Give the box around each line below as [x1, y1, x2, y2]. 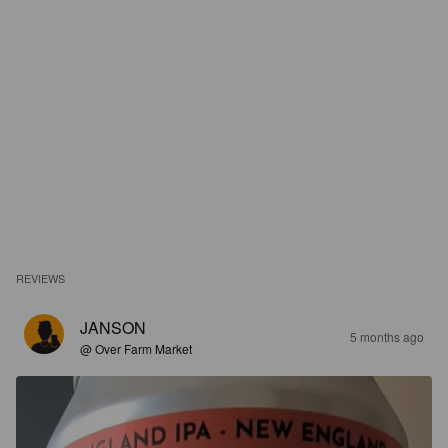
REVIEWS [16, 270, 66, 286]
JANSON [80, 316, 146, 339]
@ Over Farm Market [80, 340, 192, 357]
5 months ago [350, 328, 424, 345]
